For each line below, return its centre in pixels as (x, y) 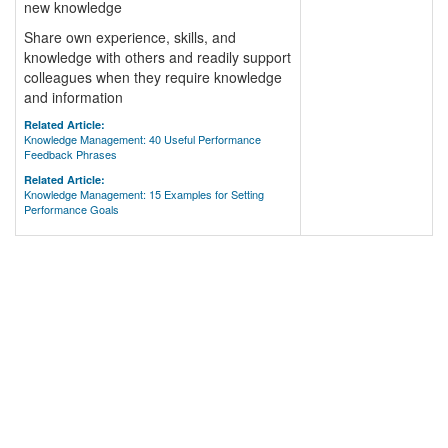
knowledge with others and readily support (157, 57)
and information (73, 97)
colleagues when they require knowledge (153, 77)
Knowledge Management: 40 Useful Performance (142, 139)
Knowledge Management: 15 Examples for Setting (144, 194)
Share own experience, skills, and (130, 37)
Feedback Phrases (70, 154)
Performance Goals (71, 209)
